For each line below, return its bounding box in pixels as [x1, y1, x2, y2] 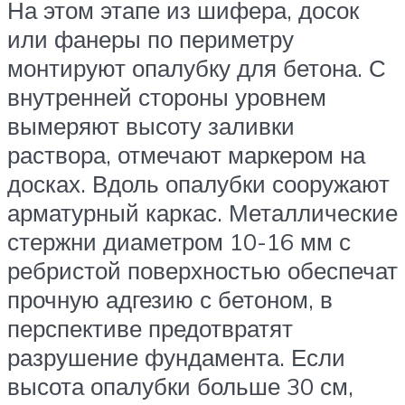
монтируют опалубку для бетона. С [7, 52, 386, 82]
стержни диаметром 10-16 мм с [7, 226, 351, 256]
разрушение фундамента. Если [7, 342, 345, 372]
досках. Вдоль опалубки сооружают [7, 168, 390, 198]
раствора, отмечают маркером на [7, 139, 365, 169]
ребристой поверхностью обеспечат [7, 255, 398, 285]
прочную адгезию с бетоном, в [7, 284, 333, 314]
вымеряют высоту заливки [7, 110, 295, 140]
